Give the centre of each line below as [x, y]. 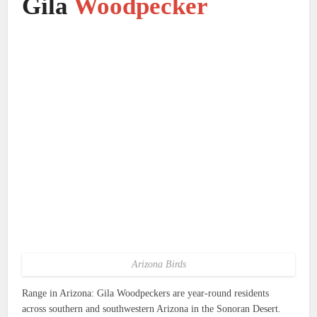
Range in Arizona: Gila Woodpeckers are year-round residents [146, 293]
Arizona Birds [158, 264]
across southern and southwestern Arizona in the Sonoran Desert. [152, 309]
